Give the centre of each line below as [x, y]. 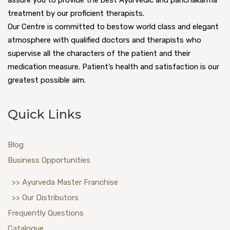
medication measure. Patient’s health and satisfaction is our [113, 67]
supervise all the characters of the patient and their [99, 54]
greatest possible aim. [47, 80]
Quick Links [44, 114]
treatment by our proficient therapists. [76, 14]
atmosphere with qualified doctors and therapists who [104, 40]
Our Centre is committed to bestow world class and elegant [113, 27]
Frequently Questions [46, 213]
